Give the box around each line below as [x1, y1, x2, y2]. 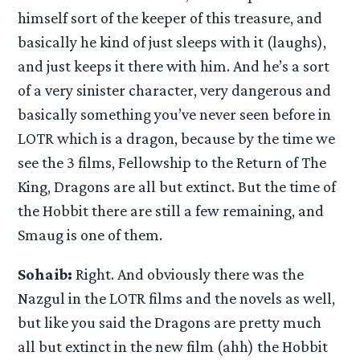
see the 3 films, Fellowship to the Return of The [18, 153, 327, 171]
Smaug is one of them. [18, 225, 163, 243]
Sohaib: [18, 264, 73, 283]
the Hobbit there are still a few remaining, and [18, 201, 325, 219]
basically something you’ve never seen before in [18, 104, 332, 123]
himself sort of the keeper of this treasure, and [18, 8, 323, 27]
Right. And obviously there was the [72, 264, 305, 283]
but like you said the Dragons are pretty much [18, 313, 322, 331]
